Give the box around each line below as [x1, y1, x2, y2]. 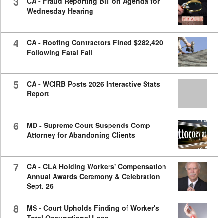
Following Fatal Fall [26, 47, 92, 57]
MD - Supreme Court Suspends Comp [26, 120, 150, 130]
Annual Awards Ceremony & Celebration [26, 171, 160, 182]
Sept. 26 [26, 181, 54, 191]
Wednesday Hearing [26, 6, 93, 16]
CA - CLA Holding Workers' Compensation [26, 162, 166, 172]
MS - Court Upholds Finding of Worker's [26, 203, 159, 213]
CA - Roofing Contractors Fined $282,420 [26, 37, 163, 48]
